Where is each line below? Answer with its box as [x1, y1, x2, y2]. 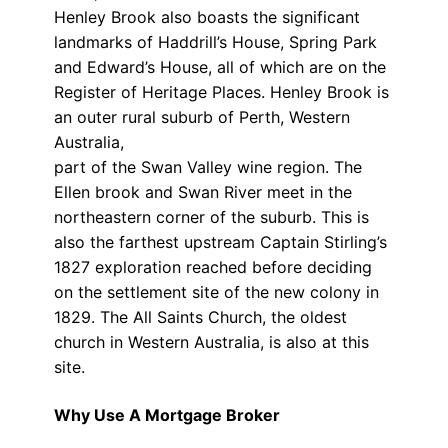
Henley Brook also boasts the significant [53, 7, 360, 28]
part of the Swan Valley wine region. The [53, 157, 362, 178]
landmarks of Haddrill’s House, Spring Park [53, 32, 377, 53]
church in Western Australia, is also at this [53, 332, 369, 353]
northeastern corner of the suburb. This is [53, 207, 369, 228]
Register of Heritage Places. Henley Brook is [53, 82, 389, 103]
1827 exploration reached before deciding [53, 257, 372, 278]
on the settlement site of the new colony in [53, 282, 379, 303]
